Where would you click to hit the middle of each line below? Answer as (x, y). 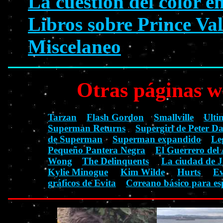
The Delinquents (115, 161)
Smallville (174, 117)
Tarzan (62, 117)
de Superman (75, 139)
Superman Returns (87, 128)
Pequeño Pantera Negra (97, 150)
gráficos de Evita (82, 183)
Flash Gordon (115, 117)
